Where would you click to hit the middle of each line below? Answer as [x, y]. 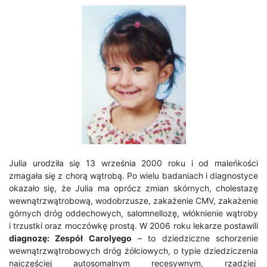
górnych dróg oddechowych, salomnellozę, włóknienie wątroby [133, 213]
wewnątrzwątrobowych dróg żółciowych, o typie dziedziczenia [133, 250]
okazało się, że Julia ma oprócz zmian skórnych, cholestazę [133, 188]
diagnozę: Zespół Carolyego [70, 238]
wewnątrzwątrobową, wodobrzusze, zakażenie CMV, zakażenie [133, 200]
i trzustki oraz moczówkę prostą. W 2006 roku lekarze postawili [133, 225]
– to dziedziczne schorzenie [195, 238]
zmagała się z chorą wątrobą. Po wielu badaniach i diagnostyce [133, 175]
